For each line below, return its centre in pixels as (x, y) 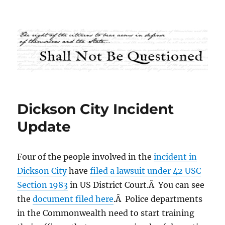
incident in (176, 157)
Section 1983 (43, 185)
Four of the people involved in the (86, 157)
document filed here (73, 199)
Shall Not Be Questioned (92, 28)
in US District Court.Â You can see (136, 185)
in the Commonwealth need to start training (106, 213)
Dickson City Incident (96, 109)
